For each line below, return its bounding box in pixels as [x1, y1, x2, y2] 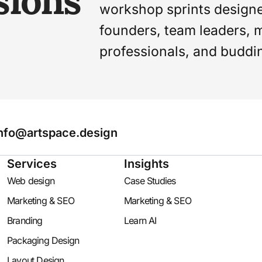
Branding [7, 215, 43, 227]
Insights [124, 157, 169, 171]
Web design [7, 175, 54, 187]
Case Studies [124, 175, 176, 187]
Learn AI [124, 215, 157, 227]
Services [7, 157, 57, 171]
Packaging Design [7, 235, 80, 247]
